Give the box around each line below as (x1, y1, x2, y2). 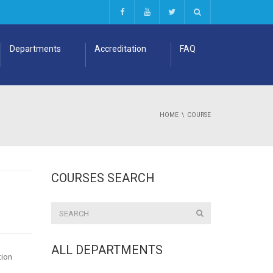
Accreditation (94, 44, 146, 54)
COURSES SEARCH (51, 171, 155, 185)
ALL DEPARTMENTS (51, 243, 163, 257)
